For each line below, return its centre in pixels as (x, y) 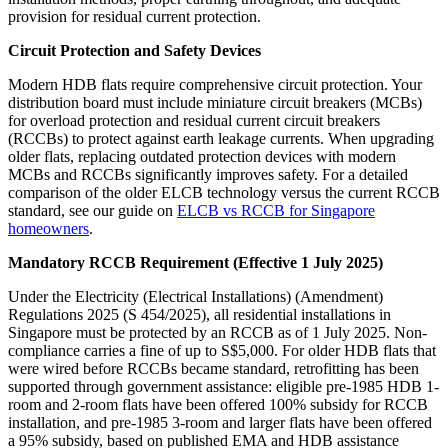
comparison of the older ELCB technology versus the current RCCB (224, 192)
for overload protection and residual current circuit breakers (194, 120)
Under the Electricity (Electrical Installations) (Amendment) (195, 296)
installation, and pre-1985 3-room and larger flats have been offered (220, 422)
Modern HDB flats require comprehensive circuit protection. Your (215, 84)
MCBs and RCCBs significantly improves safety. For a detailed (208, 174)
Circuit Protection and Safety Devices (134, 50)
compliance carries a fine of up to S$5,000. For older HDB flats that (222, 350)
